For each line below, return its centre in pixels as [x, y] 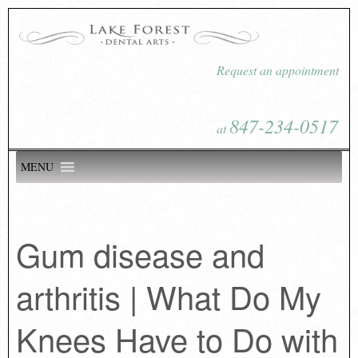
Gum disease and [140, 253]
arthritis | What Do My [168, 296]
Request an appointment [278, 70]
